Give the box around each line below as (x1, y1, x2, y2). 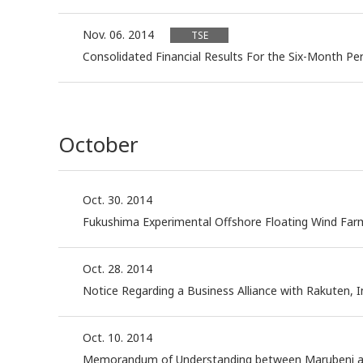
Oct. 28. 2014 (83, 261, 152, 277)
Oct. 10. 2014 (83, 330, 152, 346)
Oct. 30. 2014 (83, 192, 152, 208)
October (58, 130, 139, 160)
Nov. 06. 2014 (83, 27, 154, 43)
